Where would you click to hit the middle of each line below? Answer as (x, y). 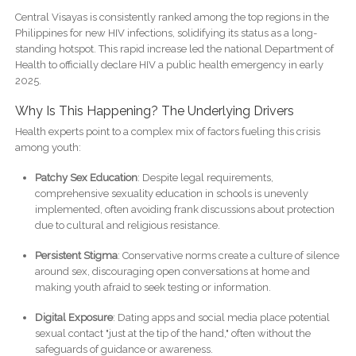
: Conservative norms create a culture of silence (228, 255)
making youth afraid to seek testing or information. (153, 287)
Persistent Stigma (76, 255)
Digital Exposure (74, 317)
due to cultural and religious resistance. (127, 225)
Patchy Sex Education (86, 177)
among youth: (48, 147)
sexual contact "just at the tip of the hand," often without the (172, 333)
